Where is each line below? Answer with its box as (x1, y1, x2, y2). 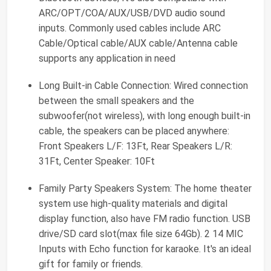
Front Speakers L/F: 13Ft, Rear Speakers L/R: (39, 140, 232, 152)
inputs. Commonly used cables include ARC (39, 22, 221, 34)
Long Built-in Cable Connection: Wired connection (39, 80, 248, 91)
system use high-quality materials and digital (39, 198, 227, 209)
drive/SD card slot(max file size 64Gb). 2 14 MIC (39, 228, 243, 240)
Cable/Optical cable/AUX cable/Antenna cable (39, 38, 238, 49)
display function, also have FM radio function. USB (39, 213, 250, 224)
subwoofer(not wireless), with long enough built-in (39, 110, 250, 122)
